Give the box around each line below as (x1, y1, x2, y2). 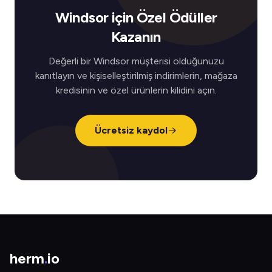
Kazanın (111, 28, 161, 46)
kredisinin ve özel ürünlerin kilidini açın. (55, 84, 217, 96)
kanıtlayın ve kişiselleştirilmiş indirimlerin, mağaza (35, 70, 237, 81)
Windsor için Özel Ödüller (55, 8, 217, 26)
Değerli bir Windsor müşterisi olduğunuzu (48, 55, 224, 67)
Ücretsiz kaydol (95, 124, 168, 136)
